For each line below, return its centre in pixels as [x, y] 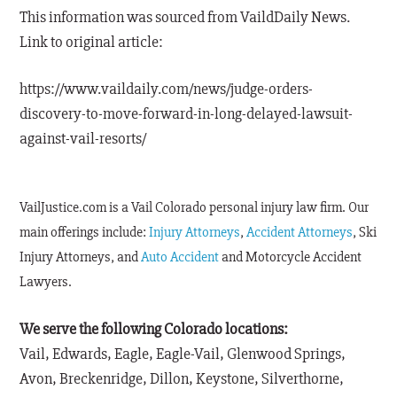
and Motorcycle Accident [291, 257]
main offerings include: [85, 233]
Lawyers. [46, 282]
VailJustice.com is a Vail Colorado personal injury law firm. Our [195, 208]
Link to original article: [92, 42]
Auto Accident [180, 257]
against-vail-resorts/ [83, 139]
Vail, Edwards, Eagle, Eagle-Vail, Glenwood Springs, [183, 354]
